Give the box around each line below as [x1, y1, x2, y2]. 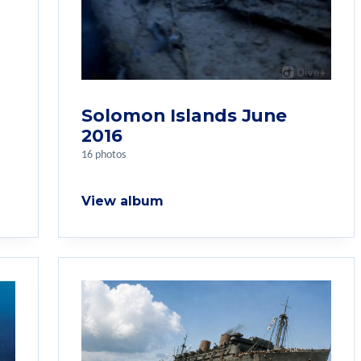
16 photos [81, 149, 126, 160]
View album [81, 193, 164, 209]
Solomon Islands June [81, 104, 287, 126]
